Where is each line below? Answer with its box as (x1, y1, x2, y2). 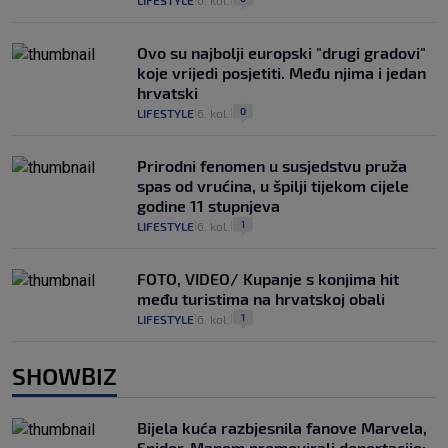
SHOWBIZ (12, 361, 117, 391)
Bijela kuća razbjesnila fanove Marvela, (137, 418, 427, 438)
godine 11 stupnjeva (137, 196, 280, 216)
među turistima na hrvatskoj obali (137, 289, 385, 309)
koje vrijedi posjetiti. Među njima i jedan (137, 63, 426, 83)
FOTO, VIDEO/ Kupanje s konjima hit (137, 269, 399, 289)
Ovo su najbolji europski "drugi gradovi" (137, 43, 426, 63)
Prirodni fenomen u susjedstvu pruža (137, 156, 407, 176)
